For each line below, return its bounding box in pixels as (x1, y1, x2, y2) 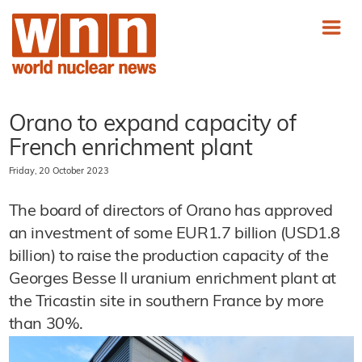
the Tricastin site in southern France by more (8, 294, 324, 310)
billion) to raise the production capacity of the (8, 249, 329, 265)
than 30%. (8, 317, 83, 333)
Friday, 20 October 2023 (8, 167, 109, 176)
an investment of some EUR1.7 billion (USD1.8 (8, 226, 340, 242)
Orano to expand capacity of (8, 114, 297, 137)
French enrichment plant (8, 138, 253, 161)
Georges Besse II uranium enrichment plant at (8, 271, 336, 288)
